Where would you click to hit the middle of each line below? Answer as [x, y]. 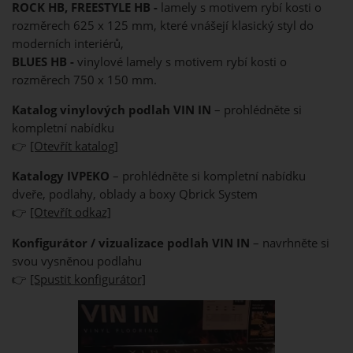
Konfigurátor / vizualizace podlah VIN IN [131, 243]
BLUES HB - [43, 61]
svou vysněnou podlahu [77, 261]
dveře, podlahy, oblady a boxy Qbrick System [135, 195]
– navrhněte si [290, 243]
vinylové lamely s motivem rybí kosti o [180, 61]
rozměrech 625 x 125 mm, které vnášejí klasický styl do [163, 25]
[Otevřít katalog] [74, 146]
